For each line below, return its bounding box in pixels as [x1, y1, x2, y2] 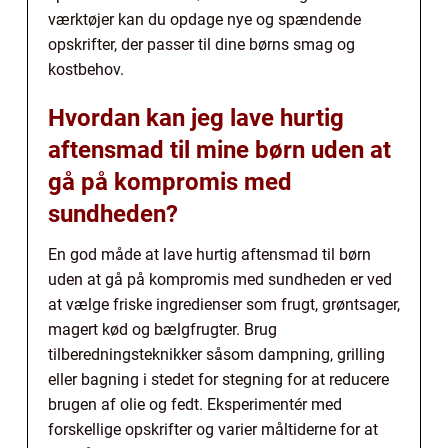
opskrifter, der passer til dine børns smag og [48, 34, 355, 54]
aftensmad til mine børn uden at [48, 135, 391, 164]
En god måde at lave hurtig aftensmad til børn [48, 244, 371, 264]
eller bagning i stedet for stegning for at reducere [48, 369, 389, 389]
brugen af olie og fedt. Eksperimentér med [48, 394, 342, 414]
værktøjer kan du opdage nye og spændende [48, 9, 361, 29]
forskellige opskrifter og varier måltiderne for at [48, 419, 378, 439]
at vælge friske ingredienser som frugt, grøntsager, [48, 294, 400, 314]
